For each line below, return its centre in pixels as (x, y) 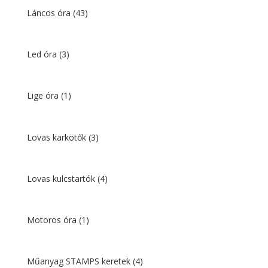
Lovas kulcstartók (62, 178)
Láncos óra (50, 13)
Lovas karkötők (57, 137)
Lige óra (44, 96)
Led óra (43, 54)
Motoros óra (53, 220)
